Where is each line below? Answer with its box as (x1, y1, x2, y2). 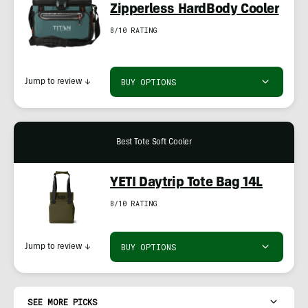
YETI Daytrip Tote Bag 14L (110, 177, 263, 190)
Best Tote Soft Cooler (115, 138, 192, 146)
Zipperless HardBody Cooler (110, 3, 279, 17)
